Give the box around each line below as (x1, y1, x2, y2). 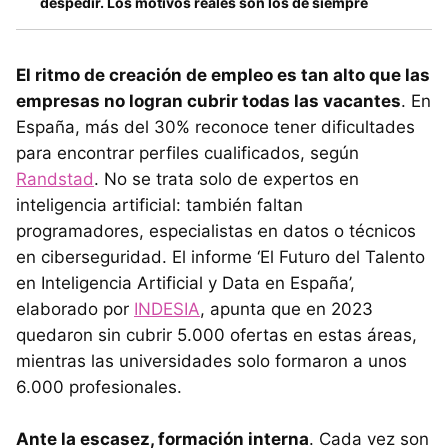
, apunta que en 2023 (200, 298, 373, 319)
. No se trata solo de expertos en (94, 168, 359, 189)
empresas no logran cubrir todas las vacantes (16, 90, 401, 111)
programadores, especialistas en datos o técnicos (16, 220, 416, 241)
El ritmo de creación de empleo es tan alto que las (16, 64, 430, 85)
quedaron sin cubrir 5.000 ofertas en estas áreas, (16, 324, 417, 345)
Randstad (16, 168, 94, 189)
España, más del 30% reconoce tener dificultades (16, 116, 415, 137)
